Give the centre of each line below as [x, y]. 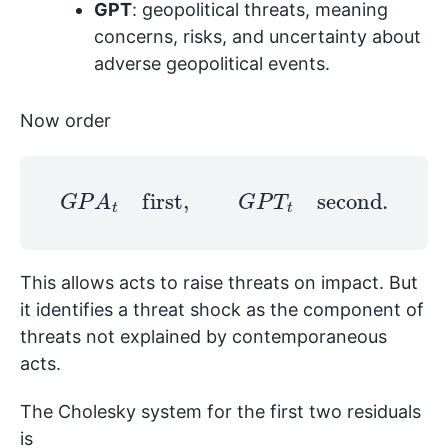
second [297, 193]
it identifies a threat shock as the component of [222, 310]
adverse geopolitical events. [212, 64]
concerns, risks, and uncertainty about [258, 37]
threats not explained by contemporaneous [203, 337]
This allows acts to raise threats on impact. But [219, 283]
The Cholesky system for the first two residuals [220, 412]
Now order [65, 121]
